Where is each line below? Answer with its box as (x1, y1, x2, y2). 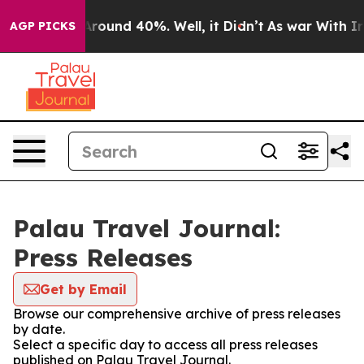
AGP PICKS (10, 19, 76, 33)
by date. (13, 321, 65, 337)
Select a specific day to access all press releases (13, 336, 318, 353)
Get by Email (40, 281, 127, 297)
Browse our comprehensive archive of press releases (13, 305, 340, 322)
